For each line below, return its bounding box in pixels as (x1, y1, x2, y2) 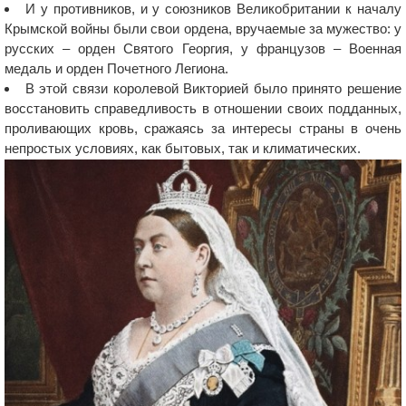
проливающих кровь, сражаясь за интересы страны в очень (5, 121, 401, 136)
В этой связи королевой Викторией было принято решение (24, 81, 401, 96)
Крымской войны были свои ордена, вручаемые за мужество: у (5, 21, 401, 36)
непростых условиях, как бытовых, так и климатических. (5, 140, 361, 156)
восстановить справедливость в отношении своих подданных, (5, 101, 401, 116)
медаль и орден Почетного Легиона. (5, 61, 228, 76)
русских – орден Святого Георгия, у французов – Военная (5, 41, 401, 56)
